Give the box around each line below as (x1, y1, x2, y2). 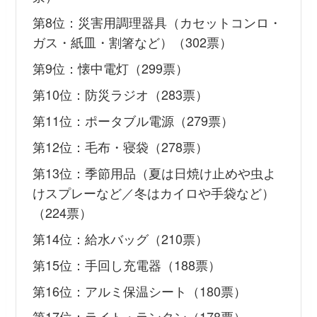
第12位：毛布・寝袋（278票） (32, 137, 208, 156)
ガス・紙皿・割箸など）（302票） (32, 32, 232, 51)
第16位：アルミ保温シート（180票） (32, 281, 246, 300)
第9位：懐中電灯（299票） (32, 58, 188, 77)
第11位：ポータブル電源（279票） (32, 110, 234, 129)
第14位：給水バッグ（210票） (32, 229, 208, 248)
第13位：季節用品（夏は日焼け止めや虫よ (32, 163, 276, 182)
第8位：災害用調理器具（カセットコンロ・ (32, 12, 282, 31)
